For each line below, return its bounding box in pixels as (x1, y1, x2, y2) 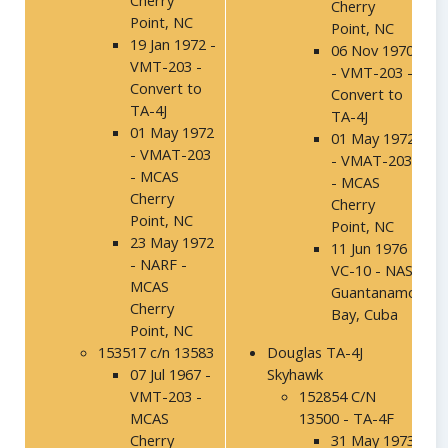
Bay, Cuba (331, 304, 398, 325)
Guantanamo (331, 282, 417, 303)
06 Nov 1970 (331, 40, 414, 61)
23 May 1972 (130, 232, 214, 253)
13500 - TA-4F (299, 408, 394, 429)
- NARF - (130, 254, 187, 275)
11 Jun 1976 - (331, 238, 417, 259)
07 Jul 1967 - (130, 364, 211, 385)
